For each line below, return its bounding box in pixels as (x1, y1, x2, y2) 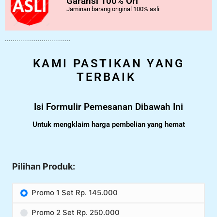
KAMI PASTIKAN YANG (32, 57, 185, 71)
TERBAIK (77, 70, 136, 84)
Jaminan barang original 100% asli (66, 5, 159, 13)
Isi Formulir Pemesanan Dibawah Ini (34, 101, 183, 113)
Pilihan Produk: (12, 161, 75, 172)
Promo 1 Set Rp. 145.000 (31, 188, 118, 198)
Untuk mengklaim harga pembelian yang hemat (32, 120, 185, 129)
